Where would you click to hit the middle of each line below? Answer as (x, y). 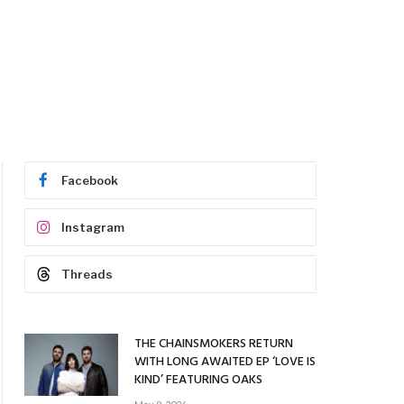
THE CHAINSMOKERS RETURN (214, 344)
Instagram (93, 227)
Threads (87, 274)
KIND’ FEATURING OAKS (198, 380)
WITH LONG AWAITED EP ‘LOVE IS (225, 362)
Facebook (90, 180)
